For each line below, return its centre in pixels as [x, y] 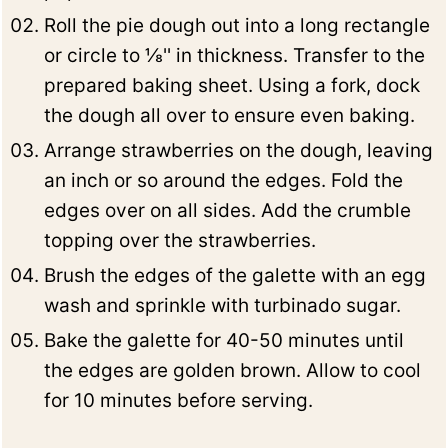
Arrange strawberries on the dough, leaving [239, 151]
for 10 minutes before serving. [179, 401]
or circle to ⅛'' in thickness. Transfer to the [235, 56]
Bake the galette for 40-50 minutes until [224, 341]
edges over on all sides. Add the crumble [228, 211]
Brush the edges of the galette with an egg [235, 276]
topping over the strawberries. [180, 241]
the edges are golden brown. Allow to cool [233, 371]
